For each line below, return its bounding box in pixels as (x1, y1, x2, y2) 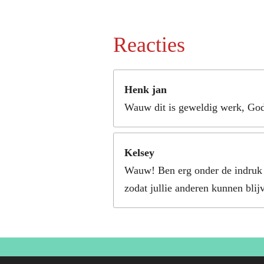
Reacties (113, 32, 185, 57)
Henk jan (124, 83, 167, 95)
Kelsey (124, 146, 154, 159)
